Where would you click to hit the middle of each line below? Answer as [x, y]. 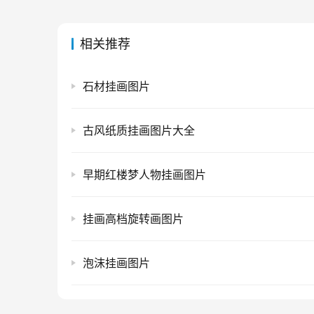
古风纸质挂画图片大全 [139, 131]
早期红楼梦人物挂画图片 [144, 175]
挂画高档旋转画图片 [133, 219]
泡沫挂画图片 [116, 263]
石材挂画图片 [116, 87]
